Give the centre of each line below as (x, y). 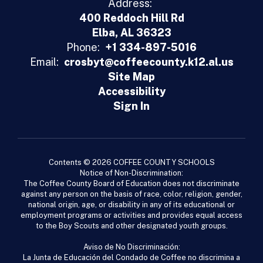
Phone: (83, 47)
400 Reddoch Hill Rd (131, 18)
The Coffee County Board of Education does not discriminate (131, 183)
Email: (44, 62)
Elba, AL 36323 (131, 33)
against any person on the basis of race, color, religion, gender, (131, 194)
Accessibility (131, 91)
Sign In (131, 106)
